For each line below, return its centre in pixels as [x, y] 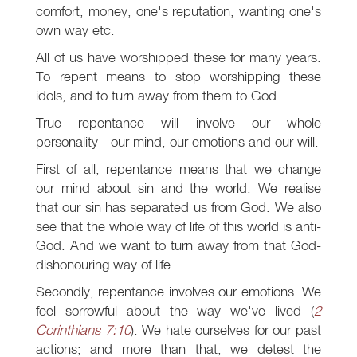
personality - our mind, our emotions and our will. [177, 142]
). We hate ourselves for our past [226, 330]
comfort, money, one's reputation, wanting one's [178, 11]
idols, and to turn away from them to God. [158, 96]
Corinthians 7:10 [83, 330]
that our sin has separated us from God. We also [178, 207]
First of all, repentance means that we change [178, 169]
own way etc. [75, 30]
